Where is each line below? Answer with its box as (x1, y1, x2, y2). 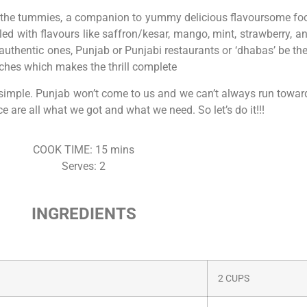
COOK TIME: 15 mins (33, 143, 134, 157)
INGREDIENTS (31, 204, 136, 223)
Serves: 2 (62, 160, 106, 173)
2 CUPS (218, 272, 249, 284)
